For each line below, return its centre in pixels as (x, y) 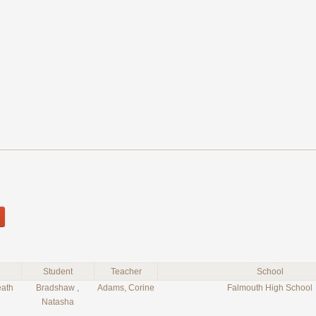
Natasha (57, 302)
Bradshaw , (57, 288)
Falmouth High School (270, 288)
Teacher (126, 272)
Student (58, 272)
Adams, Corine (126, 288)
